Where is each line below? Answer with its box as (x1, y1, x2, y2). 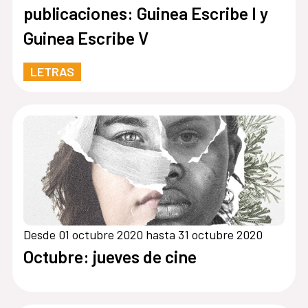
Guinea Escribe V (23, 27, 148, 49)
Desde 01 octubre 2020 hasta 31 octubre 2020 (23, 227, 263, 243)
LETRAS (30, 64, 74, 80)
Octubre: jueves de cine (23, 246, 197, 267)
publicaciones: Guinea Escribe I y (23, 3, 268, 24)
